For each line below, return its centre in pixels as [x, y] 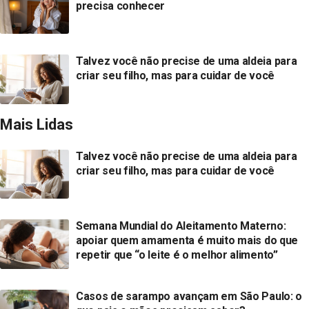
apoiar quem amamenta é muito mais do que [187, 241]
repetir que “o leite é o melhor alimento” [177, 255]
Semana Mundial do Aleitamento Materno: [181, 226]
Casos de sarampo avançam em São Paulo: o [189, 296]
